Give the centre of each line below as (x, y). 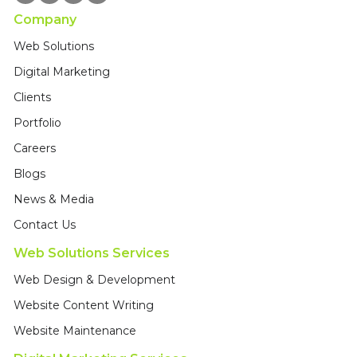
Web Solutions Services (92, 253)
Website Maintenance (75, 331)
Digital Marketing (62, 72)
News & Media (54, 200)
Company (45, 20)
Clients (32, 98)
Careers (35, 149)
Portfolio (37, 123)
